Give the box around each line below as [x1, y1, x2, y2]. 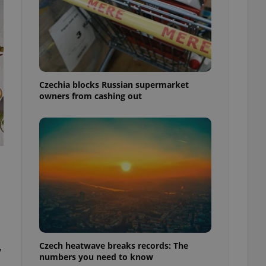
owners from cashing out [39, 90, 142, 102]
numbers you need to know [39, 251, 153, 262]
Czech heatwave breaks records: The [39, 239, 188, 251]
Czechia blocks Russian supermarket [39, 78, 189, 90]
